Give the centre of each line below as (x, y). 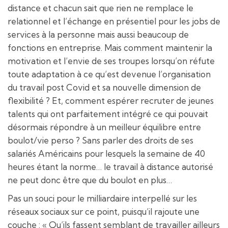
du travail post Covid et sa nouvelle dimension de (104, 87)
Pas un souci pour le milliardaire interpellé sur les (102, 198)
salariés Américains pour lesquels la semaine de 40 (106, 153)
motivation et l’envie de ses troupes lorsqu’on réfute (111, 61)
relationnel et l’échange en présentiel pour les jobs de (114, 21)
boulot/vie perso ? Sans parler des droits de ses (101, 140)
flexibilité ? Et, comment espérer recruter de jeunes (111, 100)
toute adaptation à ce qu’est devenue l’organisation (109, 74)
